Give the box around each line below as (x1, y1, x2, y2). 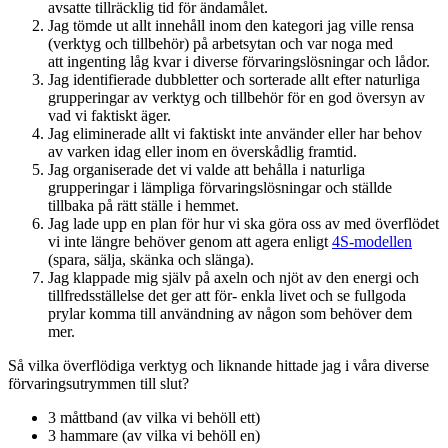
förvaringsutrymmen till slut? (8, 375, 189, 393)
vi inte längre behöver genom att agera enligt (48, 233, 332, 251)
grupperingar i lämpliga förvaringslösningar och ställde (48, 179, 392, 197)
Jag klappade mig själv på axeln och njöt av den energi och (48, 269, 419, 287)
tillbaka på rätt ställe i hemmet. (48, 197, 239, 215)
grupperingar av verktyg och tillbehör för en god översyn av (48, 89, 425, 107)
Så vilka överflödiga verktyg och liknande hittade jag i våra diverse (8, 357, 429, 375)
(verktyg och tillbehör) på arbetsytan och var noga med (48, 35, 393, 53)
